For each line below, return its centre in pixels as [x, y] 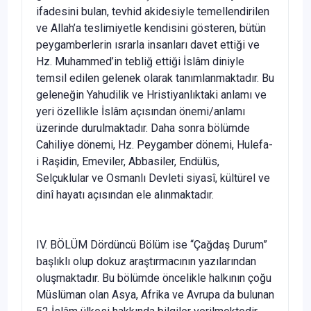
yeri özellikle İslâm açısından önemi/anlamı [141, 111]
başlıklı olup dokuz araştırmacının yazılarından [146, 261]
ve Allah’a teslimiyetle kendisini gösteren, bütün [151, 28]
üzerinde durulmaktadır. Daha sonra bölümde [143, 128]
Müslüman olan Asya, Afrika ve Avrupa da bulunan [155, 294]
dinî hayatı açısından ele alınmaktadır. [125, 194]
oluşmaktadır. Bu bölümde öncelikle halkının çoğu [154, 278]
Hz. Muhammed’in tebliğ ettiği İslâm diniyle [140, 61]
